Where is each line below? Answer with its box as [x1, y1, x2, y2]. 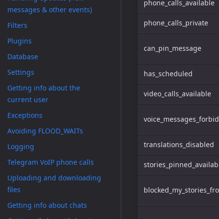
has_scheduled [144, 69, 193, 78]
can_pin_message [144, 44, 201, 53]
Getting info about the [7, 83, 80, 92]
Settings [7, 67, 34, 77]
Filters [7, 21, 27, 30]
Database [7, 52, 38, 61]
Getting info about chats [7, 200, 87, 210]
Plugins [7, 36, 32, 45]
